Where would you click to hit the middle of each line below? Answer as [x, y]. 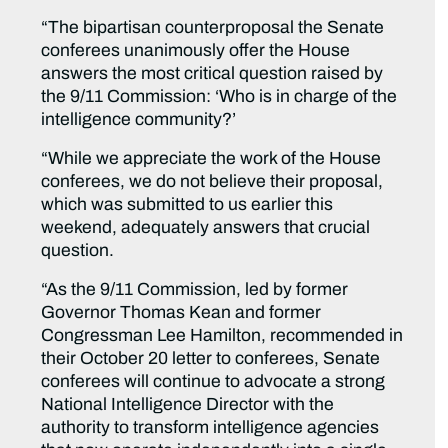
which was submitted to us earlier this [187, 205]
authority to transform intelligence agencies [210, 428]
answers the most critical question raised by [212, 74]
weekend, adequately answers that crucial [206, 228]
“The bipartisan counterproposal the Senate [213, 28]
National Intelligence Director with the [188, 405]
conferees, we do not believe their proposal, [212, 182]
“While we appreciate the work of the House [211, 159]
